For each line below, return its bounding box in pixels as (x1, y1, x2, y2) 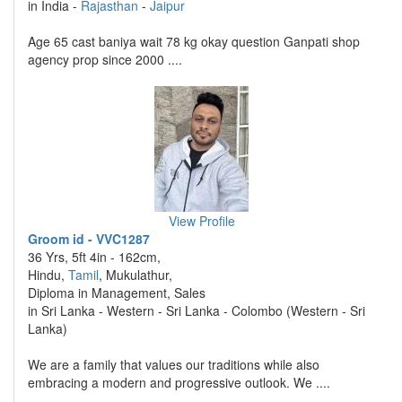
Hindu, (28, 266, 68, 284)
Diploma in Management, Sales (28, 284, 205, 301)
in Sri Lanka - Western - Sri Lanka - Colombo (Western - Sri (28, 301, 365, 319)
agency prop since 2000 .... (28, 50, 182, 68)
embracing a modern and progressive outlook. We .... (28, 373, 330, 391)
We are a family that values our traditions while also (28, 355, 319, 373)
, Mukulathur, (99, 266, 172, 284)
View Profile (168, 212, 235, 230)
